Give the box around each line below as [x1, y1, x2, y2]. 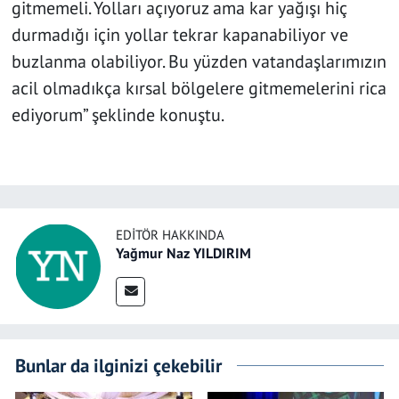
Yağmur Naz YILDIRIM [116, 244, 251, 263]
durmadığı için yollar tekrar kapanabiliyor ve [11, 23, 348, 47]
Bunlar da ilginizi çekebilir [15, 352, 222, 378]
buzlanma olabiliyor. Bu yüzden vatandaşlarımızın [11, 50, 387, 74]
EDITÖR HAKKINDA [116, 226, 224, 244]
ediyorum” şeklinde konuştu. [11, 103, 224, 127]
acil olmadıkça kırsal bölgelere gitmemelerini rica [11, 77, 387, 101]
